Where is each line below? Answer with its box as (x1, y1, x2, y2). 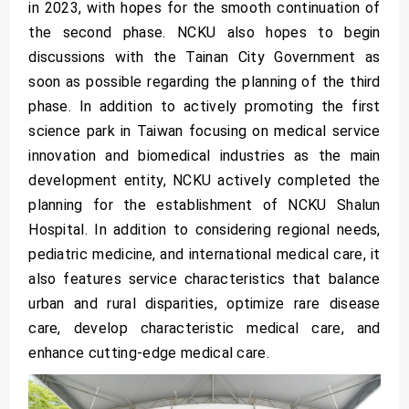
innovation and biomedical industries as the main (28, 146, 381, 164)
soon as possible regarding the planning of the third (28, 72, 381, 90)
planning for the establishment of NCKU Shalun (28, 195, 381, 214)
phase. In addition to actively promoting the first (28, 97, 381, 115)
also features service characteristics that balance (28, 269, 381, 288)
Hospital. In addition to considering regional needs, (28, 220, 381, 238)
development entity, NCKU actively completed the (28, 171, 381, 189)
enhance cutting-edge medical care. (28, 343, 270, 362)
